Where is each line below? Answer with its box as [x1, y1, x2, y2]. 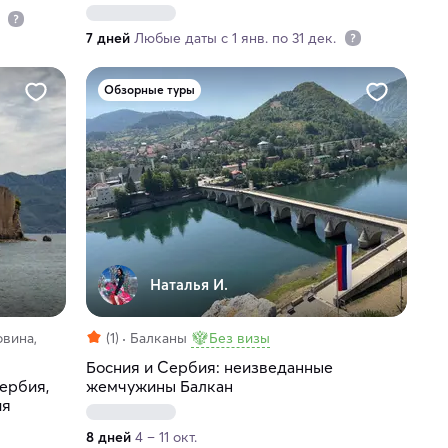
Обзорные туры [103, 82, 195, 98]
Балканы [129, 329, 187, 348]
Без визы [208, 329, 270, 348]
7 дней [85, 29, 130, 48]
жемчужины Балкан [85, 376, 233, 397]
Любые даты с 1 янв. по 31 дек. [133, 29, 340, 48]
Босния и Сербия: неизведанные [85, 357, 333, 378]
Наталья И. [149, 275, 228, 295]
